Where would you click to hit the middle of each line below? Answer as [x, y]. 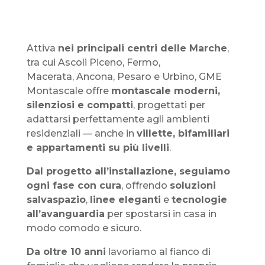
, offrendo [145, 186]
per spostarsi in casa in [160, 214]
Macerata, [51, 77]
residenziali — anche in [81, 134]
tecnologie [199, 200]
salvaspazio [56, 200]
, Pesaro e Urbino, [156, 77]
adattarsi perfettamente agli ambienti [118, 119]
